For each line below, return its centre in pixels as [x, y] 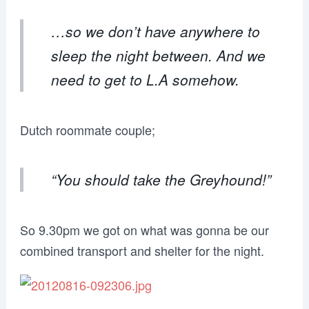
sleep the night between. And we [158, 55]
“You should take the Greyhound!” [161, 179]
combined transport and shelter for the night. [142, 250]
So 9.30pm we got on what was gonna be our [144, 230]
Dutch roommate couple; [87, 130]
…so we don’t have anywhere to [155, 31]
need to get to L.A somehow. [145, 79]
